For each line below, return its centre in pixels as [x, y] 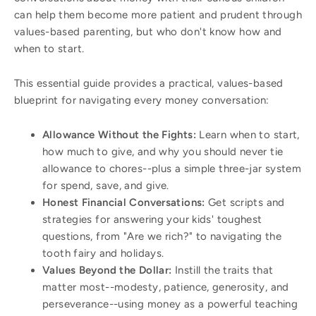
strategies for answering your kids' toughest [152, 220]
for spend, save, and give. [106, 186]
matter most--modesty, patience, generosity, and [166, 287]
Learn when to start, [249, 135]
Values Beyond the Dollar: [109, 271]
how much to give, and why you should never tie [163, 152]
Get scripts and [247, 203]
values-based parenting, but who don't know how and [148, 32]
